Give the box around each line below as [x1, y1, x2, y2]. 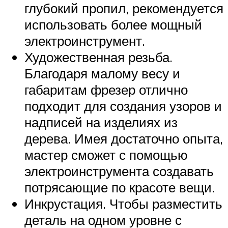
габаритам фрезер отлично [24, 81, 188, 98]
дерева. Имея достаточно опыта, [24, 130, 223, 147]
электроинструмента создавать [24, 162, 214, 179]
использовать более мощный [24, 16, 202, 33]
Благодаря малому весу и [24, 65, 180, 81]
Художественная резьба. [24, 48, 173, 65]
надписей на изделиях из [24, 113, 178, 130]
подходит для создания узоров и [24, 97, 222, 114]
